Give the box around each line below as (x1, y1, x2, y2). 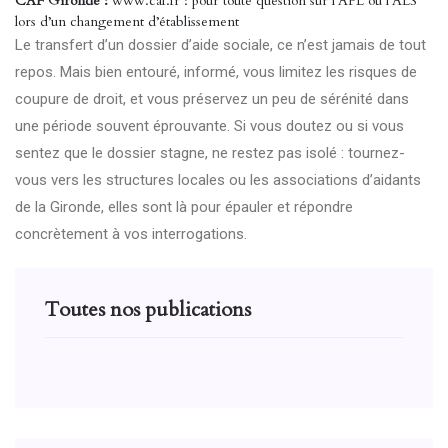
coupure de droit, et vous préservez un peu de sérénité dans (15, 90, 409, 108)
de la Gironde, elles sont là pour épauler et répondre (15, 198, 353, 216)
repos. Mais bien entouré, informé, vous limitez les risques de (15, 63, 417, 81)
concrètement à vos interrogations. (15, 225, 247, 243)
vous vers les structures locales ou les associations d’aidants (15, 171, 421, 189)
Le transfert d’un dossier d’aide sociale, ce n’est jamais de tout (15, 36, 426, 54)
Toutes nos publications (45, 296, 251, 323)
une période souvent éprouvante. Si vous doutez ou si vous (15, 117, 404, 135)
